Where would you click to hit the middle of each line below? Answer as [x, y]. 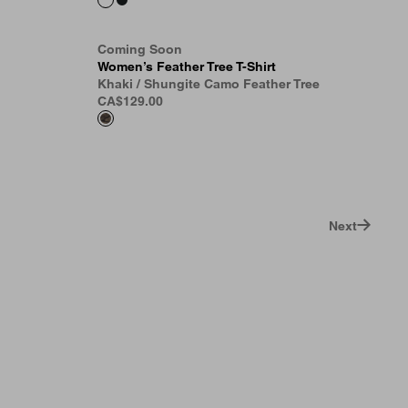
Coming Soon [140, 49]
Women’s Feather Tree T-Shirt [187, 66]
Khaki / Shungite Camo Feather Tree [209, 84]
